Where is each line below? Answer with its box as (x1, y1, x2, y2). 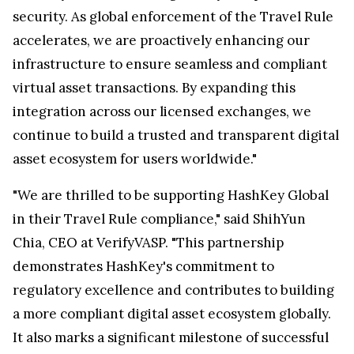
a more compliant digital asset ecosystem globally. (13, 304, 331, 322)
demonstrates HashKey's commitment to (13, 257, 274, 275)
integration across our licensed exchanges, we (13, 102, 311, 120)
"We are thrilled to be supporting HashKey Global (13, 186, 329, 204)
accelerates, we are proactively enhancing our (13, 31, 310, 49)
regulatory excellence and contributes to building (13, 281, 334, 299)
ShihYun (253, 209, 306, 228)
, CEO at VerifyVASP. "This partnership (42, 233, 284, 251)
